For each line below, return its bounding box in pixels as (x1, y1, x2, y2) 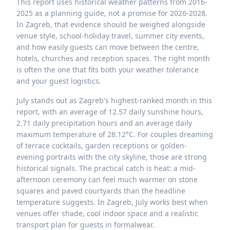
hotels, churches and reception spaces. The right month (16, 53, 210, 64)
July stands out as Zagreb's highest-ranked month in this (16, 95, 212, 106)
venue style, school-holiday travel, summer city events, (16, 31, 204, 41)
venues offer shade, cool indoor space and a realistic (16, 208, 198, 219)
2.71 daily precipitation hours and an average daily (16, 118, 192, 128)
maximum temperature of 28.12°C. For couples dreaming (16, 129, 213, 140)
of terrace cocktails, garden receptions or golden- (16, 141, 187, 151)
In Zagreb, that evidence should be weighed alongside (16, 20, 205, 30)
